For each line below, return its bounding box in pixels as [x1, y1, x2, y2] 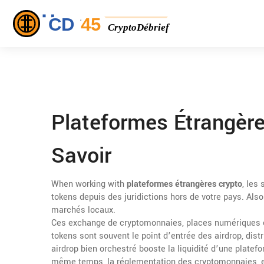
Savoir [51, 140, 111, 171]
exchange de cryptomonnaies [68, 217, 182, 229]
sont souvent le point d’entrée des [77, 230, 214, 242]
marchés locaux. [51, 204, 115, 216]
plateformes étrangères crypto [127, 178, 242, 190]
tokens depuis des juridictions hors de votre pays [51, 191, 242, 203]
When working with [51, 178, 127, 190]
